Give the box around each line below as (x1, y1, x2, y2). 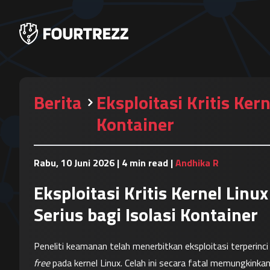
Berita (34, 89, 82, 116)
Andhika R (175, 155, 219, 170)
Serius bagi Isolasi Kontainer (34, 201, 258, 228)
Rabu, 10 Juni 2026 (34, 155, 115, 170)
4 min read (122, 155, 168, 170)
